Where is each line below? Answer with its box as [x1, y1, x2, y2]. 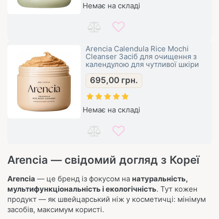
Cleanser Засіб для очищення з [86, 52, 197, 61]
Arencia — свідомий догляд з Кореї [7, 153, 199, 166]
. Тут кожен [156, 184, 197, 194]
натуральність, [132, 174, 188, 183]
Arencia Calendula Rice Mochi [86, 44, 189, 53]
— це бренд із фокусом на [35, 174, 132, 183]
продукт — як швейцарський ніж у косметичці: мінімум [7, 195, 206, 204]
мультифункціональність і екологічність [7, 184, 156, 194]
